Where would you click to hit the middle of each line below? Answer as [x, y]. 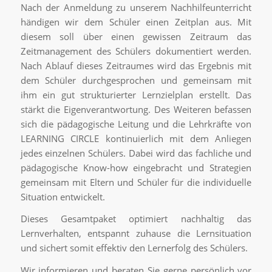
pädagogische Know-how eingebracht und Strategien [136, 167]
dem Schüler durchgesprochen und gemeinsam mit [136, 80]
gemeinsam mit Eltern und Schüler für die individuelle [136, 182]
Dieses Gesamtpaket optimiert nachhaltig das [136, 219]
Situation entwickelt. [63, 196]
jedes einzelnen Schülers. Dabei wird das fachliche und [136, 153]
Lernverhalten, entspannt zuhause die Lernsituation [136, 233]
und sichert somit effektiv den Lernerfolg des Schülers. [134, 248]
